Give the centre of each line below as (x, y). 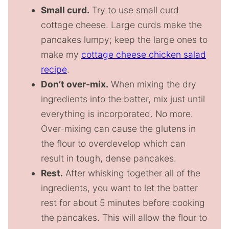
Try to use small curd (134, 10)
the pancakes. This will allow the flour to (124, 217)
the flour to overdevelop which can (113, 143)
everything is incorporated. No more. (117, 113)
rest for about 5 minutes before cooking (123, 202)
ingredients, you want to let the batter (119, 188)
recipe (54, 69)
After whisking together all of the (132, 173)
